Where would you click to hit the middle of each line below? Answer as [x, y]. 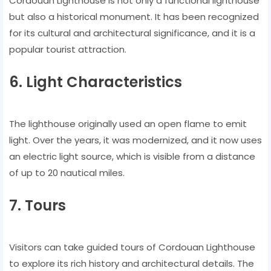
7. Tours [38, 205]
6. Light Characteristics [96, 82]
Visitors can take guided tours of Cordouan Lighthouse [132, 247]
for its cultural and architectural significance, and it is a [132, 33]
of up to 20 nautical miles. [67, 172]
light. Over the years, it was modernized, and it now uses [135, 140]
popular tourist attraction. [68, 49]
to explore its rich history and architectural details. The [132, 263]
